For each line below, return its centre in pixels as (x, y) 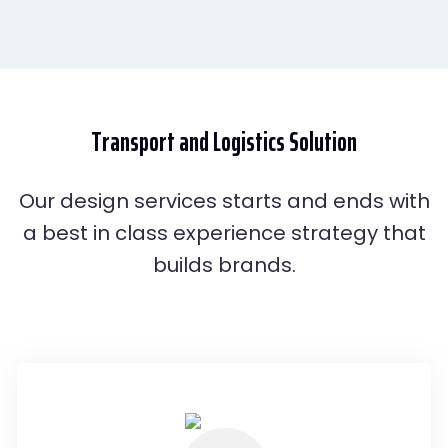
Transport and (152, 141)
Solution (321, 141)
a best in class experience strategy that (224, 233)
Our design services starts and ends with (224, 201)
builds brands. (224, 265)
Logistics (249, 141)
